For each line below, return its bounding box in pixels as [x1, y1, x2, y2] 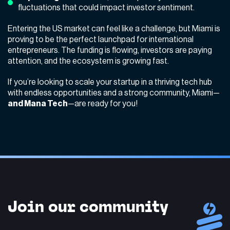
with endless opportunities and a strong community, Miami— [8, 88, 220, 97]
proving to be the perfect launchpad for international [8, 35, 194, 44]
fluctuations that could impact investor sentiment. [18, 3, 195, 12]
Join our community [8, 196, 168, 216]
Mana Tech [24, 99, 68, 108]
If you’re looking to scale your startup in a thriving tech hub [8, 78, 212, 86]
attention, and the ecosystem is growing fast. [8, 56, 170, 65]
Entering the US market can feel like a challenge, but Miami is [8, 24, 220, 33]
